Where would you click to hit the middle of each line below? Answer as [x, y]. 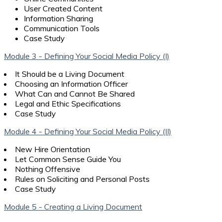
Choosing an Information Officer [71, 83]
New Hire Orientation [53, 149]
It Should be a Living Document [70, 74]
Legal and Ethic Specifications [68, 103]
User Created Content [63, 8]
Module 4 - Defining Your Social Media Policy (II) [88, 131]
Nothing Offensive [48, 169]
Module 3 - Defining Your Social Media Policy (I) [87, 56]
